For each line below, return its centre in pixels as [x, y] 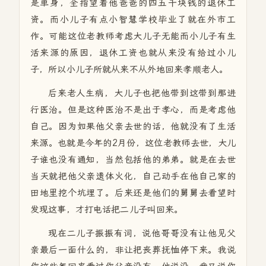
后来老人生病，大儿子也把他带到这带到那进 [142, 93]
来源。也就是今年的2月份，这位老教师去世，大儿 [133, 143]
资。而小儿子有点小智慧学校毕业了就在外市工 [133, 20]
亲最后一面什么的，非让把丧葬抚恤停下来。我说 [133, 250]
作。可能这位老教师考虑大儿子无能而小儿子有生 [133, 36]
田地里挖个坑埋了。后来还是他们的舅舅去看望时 [133, 193]
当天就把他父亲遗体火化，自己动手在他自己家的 [133, 176]
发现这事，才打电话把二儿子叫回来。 [107, 210]
